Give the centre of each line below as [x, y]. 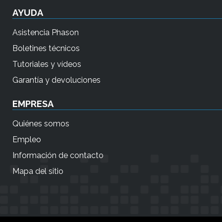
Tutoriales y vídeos [47, 64]
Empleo [27, 139]
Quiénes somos [41, 123]
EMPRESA [33, 104]
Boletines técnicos [46, 48]
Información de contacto [58, 155]
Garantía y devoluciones [56, 80]
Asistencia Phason [46, 32]
